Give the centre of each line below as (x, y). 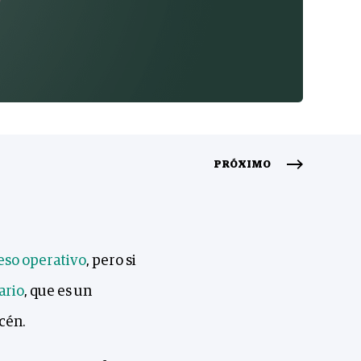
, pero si (111, 261)
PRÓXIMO (242, 165)
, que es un (58, 292)
